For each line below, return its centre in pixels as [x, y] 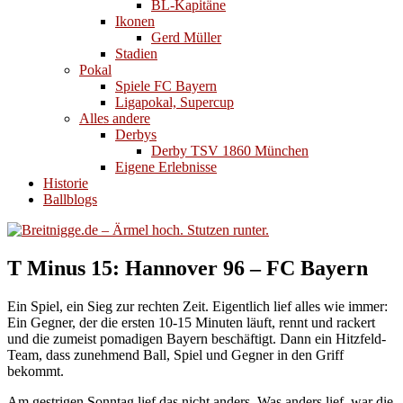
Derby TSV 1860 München [230, 151]
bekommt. [36, 371]
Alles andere [115, 118]
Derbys [136, 134]
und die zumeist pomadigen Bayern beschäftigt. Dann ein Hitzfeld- [197, 338]
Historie [66, 183]
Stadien [136, 54]
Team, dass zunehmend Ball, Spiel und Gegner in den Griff [175, 354]
